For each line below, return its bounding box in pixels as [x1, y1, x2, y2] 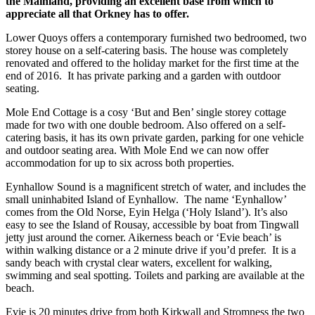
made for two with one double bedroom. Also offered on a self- [6, 118, 285, 131]
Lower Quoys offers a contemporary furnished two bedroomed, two [6, 31, 307, 44]
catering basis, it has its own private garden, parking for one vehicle [6, 131, 304, 143]
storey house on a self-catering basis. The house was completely [6, 44, 288, 56]
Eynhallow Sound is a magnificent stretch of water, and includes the [6, 180, 306, 193]
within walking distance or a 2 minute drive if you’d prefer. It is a [6, 243, 296, 256]
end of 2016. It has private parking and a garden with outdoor [6, 69, 281, 82]
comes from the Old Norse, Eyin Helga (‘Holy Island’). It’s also [6, 205, 288, 218]
